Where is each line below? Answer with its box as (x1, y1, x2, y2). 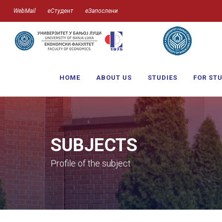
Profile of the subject (51, 158, 131, 168)
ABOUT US (96, 74, 132, 81)
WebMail (13, 7, 36, 14)
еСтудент (48, 7, 73, 14)
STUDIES (148, 74, 177, 81)
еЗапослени (85, 7, 118, 14)
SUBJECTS (51, 135, 137, 156)
